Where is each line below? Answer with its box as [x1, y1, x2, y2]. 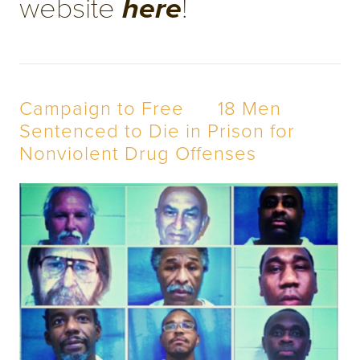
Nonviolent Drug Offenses [19, 138, 256, 166]
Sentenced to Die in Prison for [19, 116, 295, 143]
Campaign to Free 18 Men [19, 93, 281, 121]
